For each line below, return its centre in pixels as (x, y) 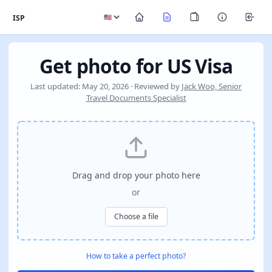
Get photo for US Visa (136, 66)
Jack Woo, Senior (212, 86)
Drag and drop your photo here (136, 175)
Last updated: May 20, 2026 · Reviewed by (106, 86)
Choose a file (136, 217)
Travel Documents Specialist (136, 98)
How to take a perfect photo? (136, 256)
